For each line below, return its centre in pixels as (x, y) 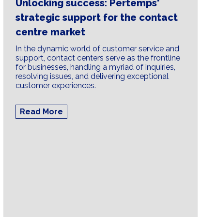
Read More (41, 112)
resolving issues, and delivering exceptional (92, 77)
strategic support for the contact (96, 18)
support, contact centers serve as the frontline (98, 58)
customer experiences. (55, 86)
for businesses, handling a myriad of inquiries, (95, 67)
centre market (50, 32)
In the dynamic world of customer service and (97, 49)
